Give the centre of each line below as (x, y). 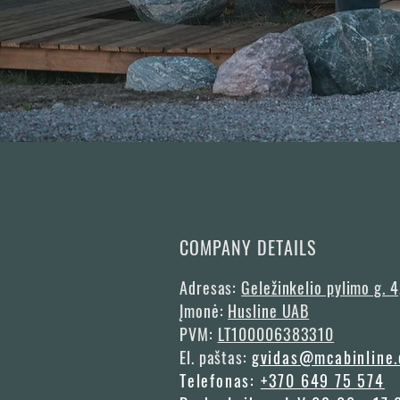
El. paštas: (216, 357)
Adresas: (211, 287)
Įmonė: (204, 311)
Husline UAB (269, 311)
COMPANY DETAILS (248, 247)
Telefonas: (220, 380)
